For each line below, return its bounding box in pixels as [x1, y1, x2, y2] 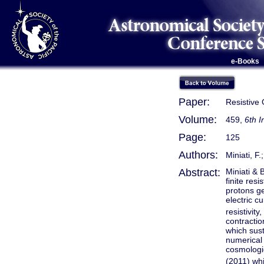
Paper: [179, 96, 210, 108]
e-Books [230, 57, 259, 65]
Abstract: [179, 167, 220, 179]
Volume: [179, 114, 217, 126]
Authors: [179, 149, 218, 161]
